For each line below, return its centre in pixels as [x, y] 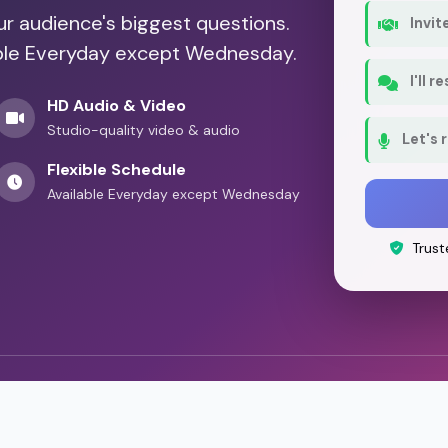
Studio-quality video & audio [143, 129]
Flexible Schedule [116, 169]
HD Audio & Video [116, 105]
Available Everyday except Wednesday [173, 193]
